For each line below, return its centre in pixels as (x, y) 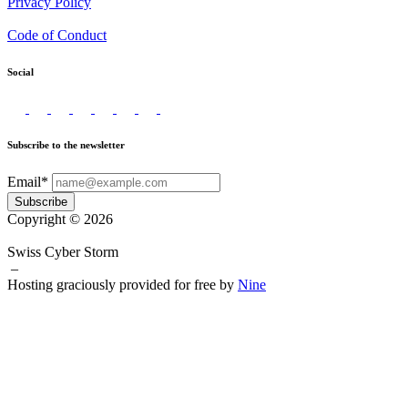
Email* (28, 182)
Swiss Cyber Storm (63, 252)
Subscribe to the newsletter (66, 145)
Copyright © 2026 (60, 219)
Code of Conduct (57, 36)
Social (20, 72)
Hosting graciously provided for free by (122, 285)
